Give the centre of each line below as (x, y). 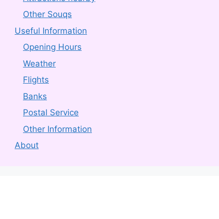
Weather (39, 63)
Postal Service (51, 113)
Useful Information (51, 31)
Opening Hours (52, 47)
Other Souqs (47, 14)
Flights (36, 80)
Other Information (57, 129)
